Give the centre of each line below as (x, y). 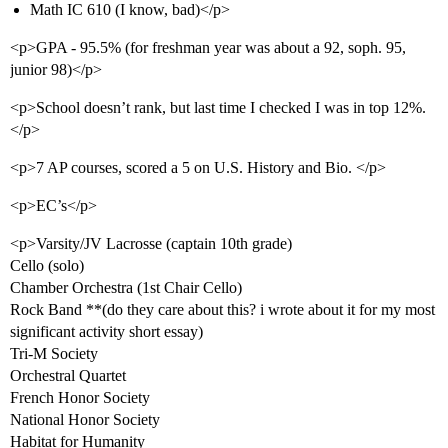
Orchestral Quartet (68, 376)
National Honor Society (85, 420)
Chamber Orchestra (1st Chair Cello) (126, 288)
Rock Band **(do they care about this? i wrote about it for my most (222, 310)
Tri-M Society (54, 354)
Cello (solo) (47, 266)
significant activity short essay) (106, 332)
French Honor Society (80, 398)
